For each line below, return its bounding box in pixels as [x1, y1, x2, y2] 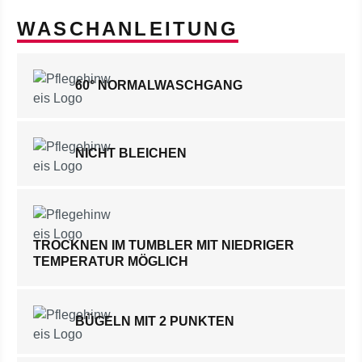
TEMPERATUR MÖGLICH [33, 255, 188, 268]
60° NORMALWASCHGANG [75, 78, 242, 92]
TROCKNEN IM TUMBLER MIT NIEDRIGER [33, 238, 294, 252]
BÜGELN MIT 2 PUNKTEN [75, 314, 234, 328]
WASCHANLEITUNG [17, 18, 238, 40]
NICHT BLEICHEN [75, 146, 187, 160]
